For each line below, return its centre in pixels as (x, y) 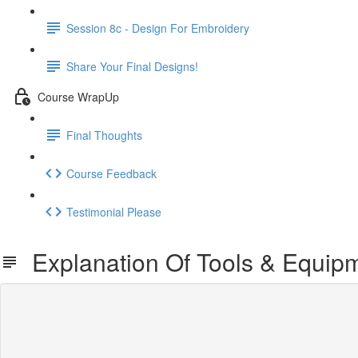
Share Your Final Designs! (132, 66)
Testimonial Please (114, 211)
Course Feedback (111, 173)
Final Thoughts (104, 135)
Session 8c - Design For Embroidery (158, 28)
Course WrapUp (78, 96)
